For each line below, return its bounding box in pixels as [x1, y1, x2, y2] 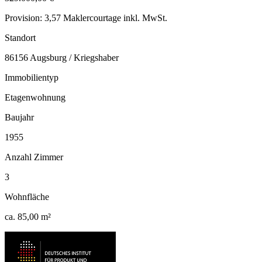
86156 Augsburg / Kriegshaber [5, 52, 119, 63]
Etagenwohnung [5, 92, 65, 102]
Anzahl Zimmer [5, 151, 63, 162]
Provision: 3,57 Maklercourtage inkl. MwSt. [5, 12, 167, 23]
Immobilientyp [5, 72, 58, 82]
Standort [5, 32, 36, 43]
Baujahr [5, 112, 34, 122]
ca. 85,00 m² [5, 211, 51, 222]
